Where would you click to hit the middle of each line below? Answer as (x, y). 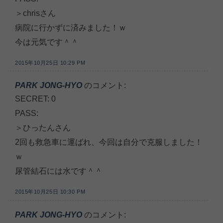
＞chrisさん (35, 13)
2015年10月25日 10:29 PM (50, 62)
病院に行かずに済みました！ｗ (71, 27)
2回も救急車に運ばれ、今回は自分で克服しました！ (109, 142)
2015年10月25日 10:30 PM (50, 192)
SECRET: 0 (35, 99)
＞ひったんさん (43, 128)
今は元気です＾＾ (47, 42)
